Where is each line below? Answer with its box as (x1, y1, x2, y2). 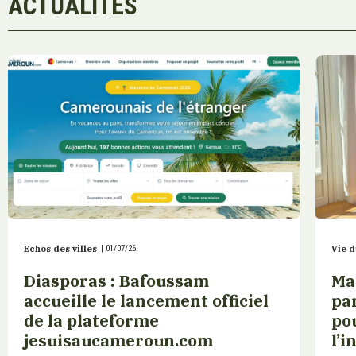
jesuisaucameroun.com (24, 330, 217, 352)
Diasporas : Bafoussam (24, 270, 209, 292)
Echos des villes (24, 243, 97, 255)
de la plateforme (24, 310, 159, 332)
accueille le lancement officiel (24, 290, 269, 312)
